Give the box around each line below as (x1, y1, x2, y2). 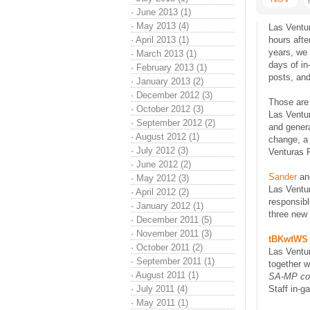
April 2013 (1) (136, 35, 189, 45)
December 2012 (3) (136, 90, 212, 100)
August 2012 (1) (136, 131, 199, 142)
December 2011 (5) (136, 215, 212, 225)
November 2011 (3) (136, 228, 212, 239)
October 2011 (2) (136, 242, 203, 253)
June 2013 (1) (136, 7, 191, 17)
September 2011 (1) (136, 256, 215, 266)
